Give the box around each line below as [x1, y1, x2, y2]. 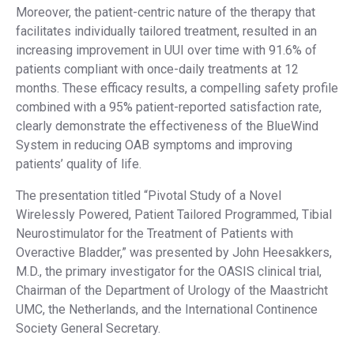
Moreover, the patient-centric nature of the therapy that [16, 5, 315, 20]
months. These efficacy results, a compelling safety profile [16, 81, 338, 96]
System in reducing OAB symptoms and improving [16, 137, 292, 153]
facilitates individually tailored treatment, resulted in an [16, 24, 317, 39]
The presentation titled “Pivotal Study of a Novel [16, 188, 281, 203]
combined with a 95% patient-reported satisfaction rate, [16, 100, 322, 115]
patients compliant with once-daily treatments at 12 [16, 62, 299, 77]
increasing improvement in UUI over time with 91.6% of [16, 43, 317, 58]
